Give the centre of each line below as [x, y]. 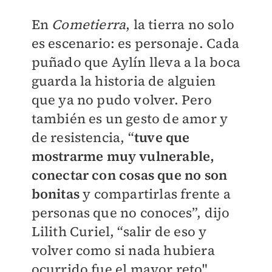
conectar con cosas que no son [129, 175]
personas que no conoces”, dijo [131, 213]
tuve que [162, 138]
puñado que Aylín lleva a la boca [136, 62]
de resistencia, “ [83, 138]
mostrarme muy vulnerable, [123, 156]
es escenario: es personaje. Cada [135, 43]
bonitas [55, 194]
